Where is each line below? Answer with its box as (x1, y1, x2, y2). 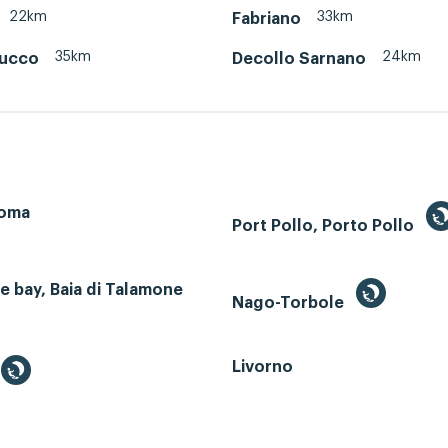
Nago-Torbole (232, 295, 348, 312)
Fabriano (232, 10, 301, 27)
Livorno (232, 359, 293, 376)
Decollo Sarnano (232, 50, 366, 67)
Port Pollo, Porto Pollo (232, 218, 418, 235)
